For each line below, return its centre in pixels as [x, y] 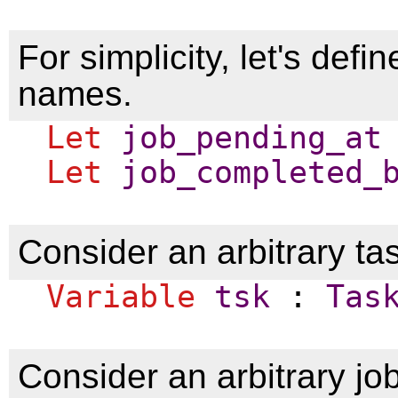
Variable [121, 296]
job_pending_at [251, 137]
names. [75, 93]
